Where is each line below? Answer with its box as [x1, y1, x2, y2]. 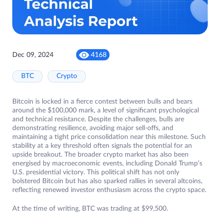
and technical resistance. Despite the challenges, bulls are [12, 116, 184, 123]
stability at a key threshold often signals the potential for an [12, 142, 192, 150]
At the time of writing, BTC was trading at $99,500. [12, 205, 168, 213]
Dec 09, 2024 [12, 51, 54, 58]
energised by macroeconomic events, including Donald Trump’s [12, 160, 202, 167]
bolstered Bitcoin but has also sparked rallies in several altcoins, [12, 178, 202, 185]
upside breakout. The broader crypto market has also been [12, 151, 189, 159]
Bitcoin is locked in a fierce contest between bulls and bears [12, 98, 192, 106]
